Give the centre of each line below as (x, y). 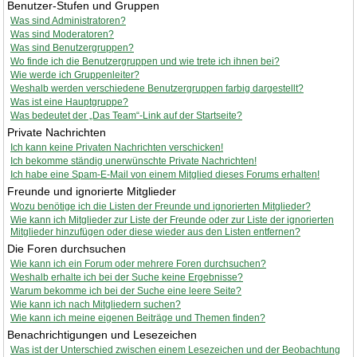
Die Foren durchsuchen (67, 249)
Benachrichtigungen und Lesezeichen (102, 335)
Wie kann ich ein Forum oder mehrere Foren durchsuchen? (138, 264)
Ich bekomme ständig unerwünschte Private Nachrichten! (133, 161)
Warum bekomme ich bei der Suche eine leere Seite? (126, 291)
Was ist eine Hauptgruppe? (69, 102)
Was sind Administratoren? (68, 21)
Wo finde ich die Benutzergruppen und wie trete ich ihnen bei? (145, 61)
